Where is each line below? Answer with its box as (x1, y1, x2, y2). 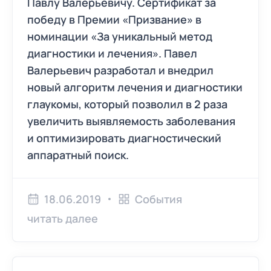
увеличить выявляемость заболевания (27, 114, 235, 128)
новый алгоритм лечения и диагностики (27, 80, 243, 94)
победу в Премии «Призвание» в (27, 12, 201, 27)
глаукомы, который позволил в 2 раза (27, 97, 227, 111)
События (135, 192, 182, 206)
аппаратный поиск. (27, 148, 129, 162)
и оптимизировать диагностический (27, 131, 221, 145)
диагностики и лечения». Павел (27, 46, 197, 60)
